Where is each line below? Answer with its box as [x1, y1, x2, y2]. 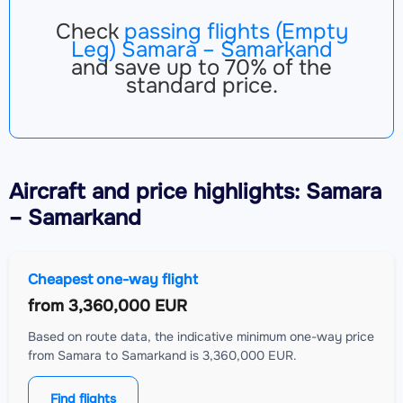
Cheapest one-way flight [28, 270, 198, 290]
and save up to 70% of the [71, 54, 332, 82]
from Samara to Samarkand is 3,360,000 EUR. [28, 347, 297, 364]
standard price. [125, 72, 278, 100]
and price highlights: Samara [85, 178, 381, 206]
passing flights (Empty [123, 18, 348, 46]
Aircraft [9, 178, 85, 206]
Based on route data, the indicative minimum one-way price [28, 328, 374, 345]
